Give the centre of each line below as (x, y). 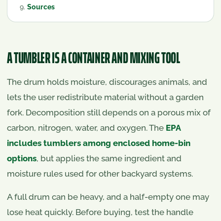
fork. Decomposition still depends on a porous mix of (109, 112)
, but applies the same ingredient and (109, 158)
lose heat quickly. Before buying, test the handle (100, 212)
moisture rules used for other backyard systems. (100, 173)
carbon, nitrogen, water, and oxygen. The (85, 128)
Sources (41, 6)
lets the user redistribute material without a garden (105, 97)
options (22, 158)
